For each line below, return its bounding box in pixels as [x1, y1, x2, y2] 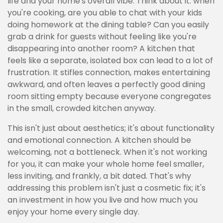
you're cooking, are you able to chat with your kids [7, 7, 202, 18]
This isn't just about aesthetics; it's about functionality [7, 122, 215, 134]
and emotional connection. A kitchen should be [7, 134, 191, 146]
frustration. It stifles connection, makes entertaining [7, 67, 210, 78]
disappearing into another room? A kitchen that [7, 43, 195, 54]
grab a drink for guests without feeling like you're [7, 31, 197, 42]
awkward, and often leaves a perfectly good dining [7, 79, 205, 90]
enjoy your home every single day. [7, 206, 139, 218]
